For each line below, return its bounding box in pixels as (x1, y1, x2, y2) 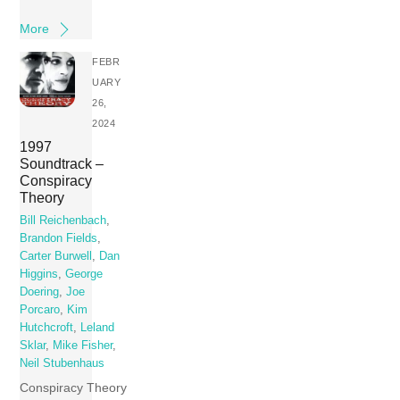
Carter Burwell (20, 249, 93, 262)
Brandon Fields (20, 231, 98, 245)
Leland (80, 321, 115, 334)
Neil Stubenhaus (20, 356, 105, 370)
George (65, 267, 104, 280)
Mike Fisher (53, 338, 113, 352)
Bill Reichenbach (20, 213, 107, 227)
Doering (20, 285, 60, 298)
